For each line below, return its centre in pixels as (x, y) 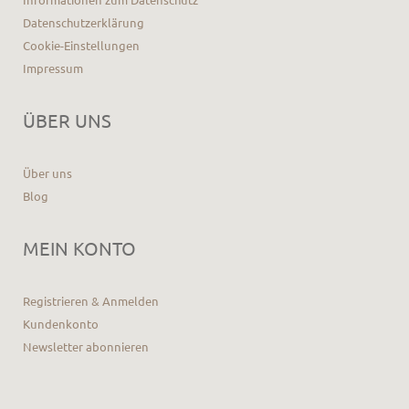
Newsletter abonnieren (86, 346)
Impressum (53, 68)
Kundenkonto (61, 324)
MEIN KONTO (79, 248)
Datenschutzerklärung (84, 22)
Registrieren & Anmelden (91, 301)
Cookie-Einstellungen (81, 45)
